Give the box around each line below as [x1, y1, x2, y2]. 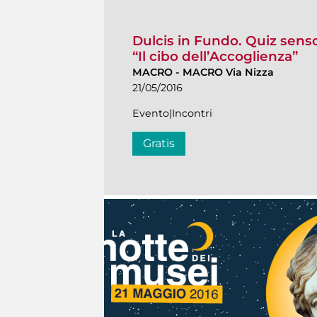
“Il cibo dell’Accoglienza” [132, 48, 298, 65]
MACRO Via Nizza [183, 66, 274, 79]
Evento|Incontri [132, 107, 212, 120]
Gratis [143, 137, 175, 151]
